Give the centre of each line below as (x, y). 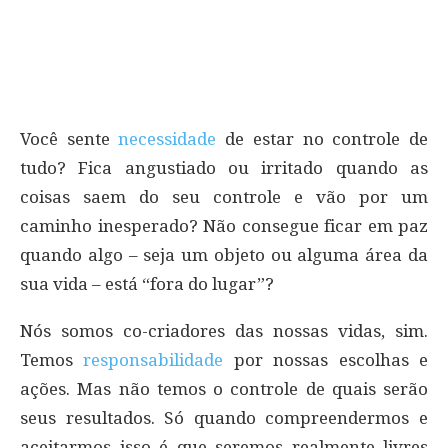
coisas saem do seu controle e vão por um (224, 196)
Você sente (69, 138)
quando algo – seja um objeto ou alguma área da (224, 254)
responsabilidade (158, 359)
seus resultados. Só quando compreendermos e (224, 417)
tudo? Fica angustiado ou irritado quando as (224, 167)
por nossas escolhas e (331, 359)
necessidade (172, 138)
